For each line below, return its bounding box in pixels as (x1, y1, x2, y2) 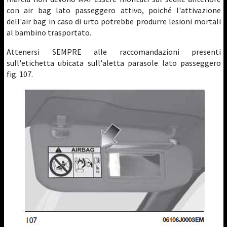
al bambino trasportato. (7, 27, 91, 37)
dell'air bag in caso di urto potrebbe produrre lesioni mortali (7, 16, 221, 26)
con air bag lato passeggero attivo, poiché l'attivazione (7, 5, 221, 15)
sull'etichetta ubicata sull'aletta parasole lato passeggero (7, 58, 221, 68)
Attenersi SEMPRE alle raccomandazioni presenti (7, 47, 221, 57)
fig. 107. (7, 69, 33, 79)
